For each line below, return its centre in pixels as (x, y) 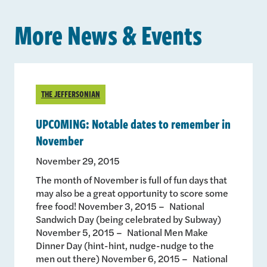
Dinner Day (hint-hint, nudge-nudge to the (125, 245)
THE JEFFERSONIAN (71, 94)
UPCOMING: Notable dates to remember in (133, 123)
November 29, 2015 (78, 160)
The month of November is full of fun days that (131, 179)
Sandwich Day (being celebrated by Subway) (128, 219)
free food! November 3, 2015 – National (120, 206)
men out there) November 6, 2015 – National (132, 258)
